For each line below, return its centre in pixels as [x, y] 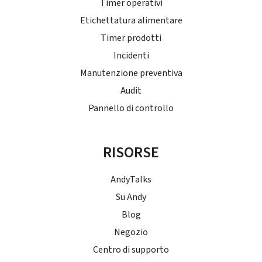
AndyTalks [131, 179]
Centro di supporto [131, 249]
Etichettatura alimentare [131, 20]
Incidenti [131, 55]
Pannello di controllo [131, 108]
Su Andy [131, 197]
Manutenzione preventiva [131, 73]
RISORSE [131, 152]
